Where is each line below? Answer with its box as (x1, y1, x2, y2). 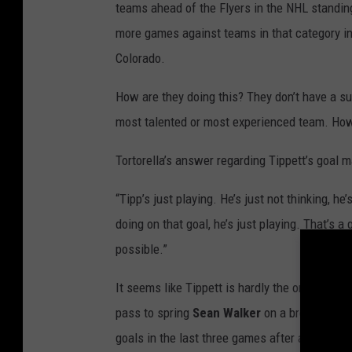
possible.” (115, 241, 167, 258)
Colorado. (115, 50, 165, 67)
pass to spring (115, 305, 192, 321)
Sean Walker (192, 305, 261, 321)
